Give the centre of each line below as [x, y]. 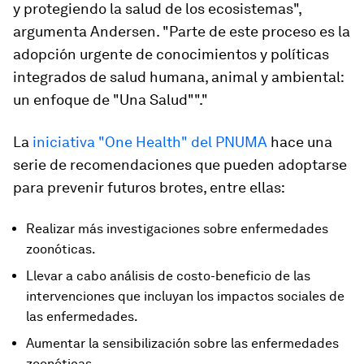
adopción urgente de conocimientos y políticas [171, 54]
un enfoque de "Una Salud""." [110, 100]
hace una [300, 142]
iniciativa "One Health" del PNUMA [150, 142]
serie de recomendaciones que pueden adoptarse [180, 165]
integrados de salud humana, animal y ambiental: [178, 77]
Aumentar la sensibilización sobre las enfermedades [182, 344]
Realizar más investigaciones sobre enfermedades [177, 229]
